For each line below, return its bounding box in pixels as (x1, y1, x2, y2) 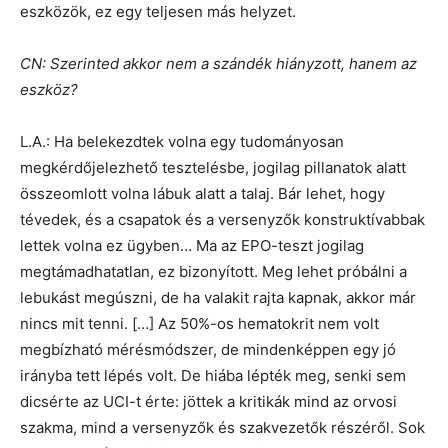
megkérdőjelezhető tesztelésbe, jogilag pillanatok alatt (20, 158, 406, 178)
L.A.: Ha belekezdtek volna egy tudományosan (20, 132, 344, 152)
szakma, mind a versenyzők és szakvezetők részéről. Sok (20, 418, 425, 438)
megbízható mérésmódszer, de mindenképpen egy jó (20, 340, 396, 360)
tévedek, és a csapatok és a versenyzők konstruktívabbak (20, 210, 425, 230)
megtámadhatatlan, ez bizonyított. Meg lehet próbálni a (20, 262, 407, 282)
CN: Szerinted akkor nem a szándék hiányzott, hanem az (20, 54, 417, 74)
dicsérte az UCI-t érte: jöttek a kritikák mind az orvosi (20, 392, 397, 412)
